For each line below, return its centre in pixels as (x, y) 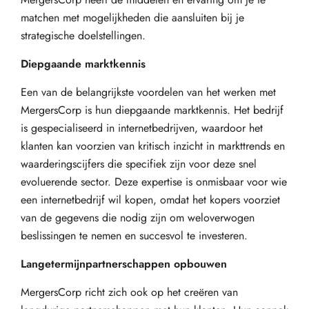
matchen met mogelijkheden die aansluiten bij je (132, 18)
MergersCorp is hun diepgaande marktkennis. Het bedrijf (152, 110)
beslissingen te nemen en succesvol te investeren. (134, 236)
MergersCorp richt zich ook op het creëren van (129, 292)
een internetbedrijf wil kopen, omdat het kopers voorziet (150, 200)
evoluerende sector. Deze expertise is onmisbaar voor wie (154, 182)
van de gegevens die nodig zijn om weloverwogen (138, 218)
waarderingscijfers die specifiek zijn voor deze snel (139, 164)
